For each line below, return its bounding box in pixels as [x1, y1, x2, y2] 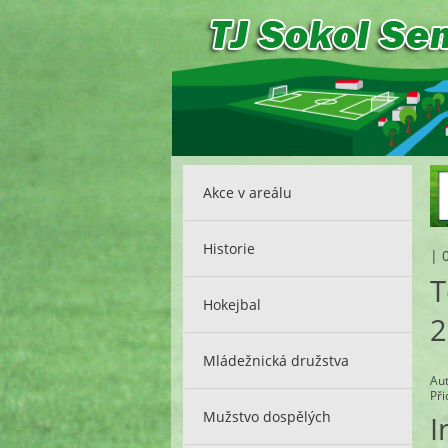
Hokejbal [203, 294, 262, 314]
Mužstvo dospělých [203, 406, 332, 426]
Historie [203, 238, 256, 258]
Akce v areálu [203, 182, 293, 202]
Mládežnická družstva [203, 350, 350, 370]
